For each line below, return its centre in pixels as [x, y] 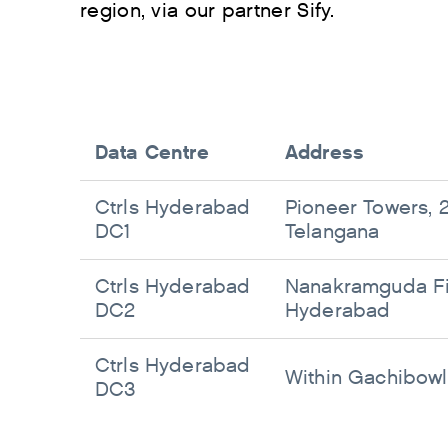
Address [325, 151]
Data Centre [152, 151]
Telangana [332, 231]
